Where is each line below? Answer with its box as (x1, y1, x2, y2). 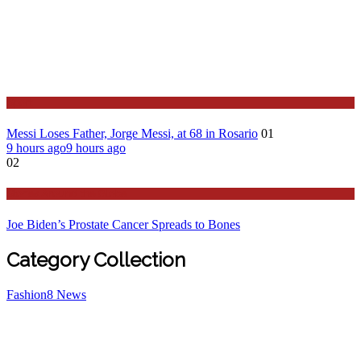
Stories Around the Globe (6, 188, 127, 201)
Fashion (6, 288, 47, 302)
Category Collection (6, 248, 185, 272)
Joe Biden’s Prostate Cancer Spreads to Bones (6, 218, 240, 232)
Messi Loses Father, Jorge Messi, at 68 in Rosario (6, 126, 258, 140)
